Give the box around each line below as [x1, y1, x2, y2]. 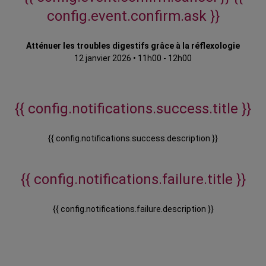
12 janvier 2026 [74, 53, 131, 64]
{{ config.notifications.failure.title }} [20, 171, 246, 188]
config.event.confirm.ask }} [46, 8, 220, 25]
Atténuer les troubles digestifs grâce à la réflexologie [26, 41, 240, 51]
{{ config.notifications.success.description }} [48, 134, 218, 144]
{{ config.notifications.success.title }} [15, 100, 251, 118]
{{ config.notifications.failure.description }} [52, 204, 214, 214]
